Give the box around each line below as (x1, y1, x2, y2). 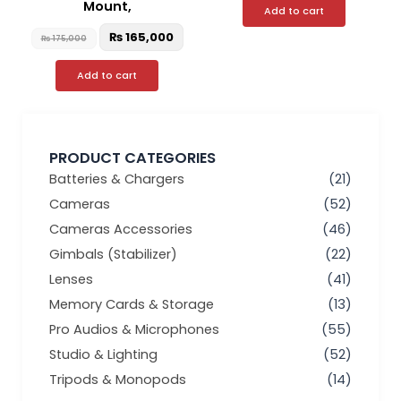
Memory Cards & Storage (49, 295, 214, 314)
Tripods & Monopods (49, 371, 186, 389)
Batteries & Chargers (49, 170, 184, 189)
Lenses (49, 270, 93, 289)
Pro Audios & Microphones (49, 320, 219, 339)
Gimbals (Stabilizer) (49, 245, 177, 264)
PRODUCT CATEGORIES (49, 148, 216, 169)
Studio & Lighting (49, 346, 158, 364)
